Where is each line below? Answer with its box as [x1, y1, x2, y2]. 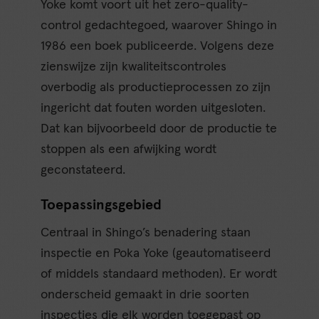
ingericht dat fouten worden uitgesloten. [41, 101, 266, 115]
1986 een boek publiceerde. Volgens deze [41, 39, 275, 53]
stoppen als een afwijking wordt [41, 142, 217, 156]
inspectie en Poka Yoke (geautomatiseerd [41, 246, 271, 260]
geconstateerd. [41, 163, 126, 177]
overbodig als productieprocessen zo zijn [41, 80, 271, 94]
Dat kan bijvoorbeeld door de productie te [41, 122, 278, 135]
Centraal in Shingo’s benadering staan [41, 226, 251, 239]
